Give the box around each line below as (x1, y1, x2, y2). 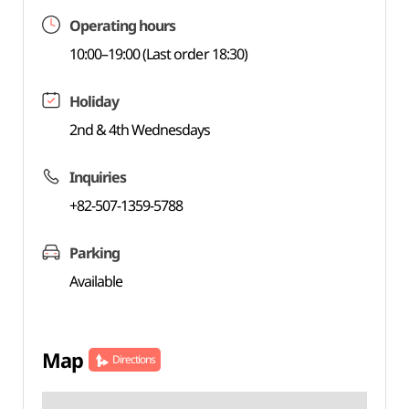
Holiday (68, 91, 119, 111)
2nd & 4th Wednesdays (68, 120, 211, 140)
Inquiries (68, 167, 127, 187)
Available (68, 271, 123, 291)
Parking (68, 243, 120, 263)
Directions (111, 351, 156, 367)
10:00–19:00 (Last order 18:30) (68, 44, 247, 64)
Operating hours (68, 16, 176, 36)
